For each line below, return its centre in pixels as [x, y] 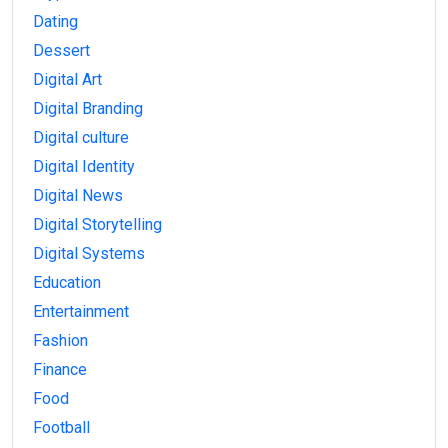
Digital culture [81, 138]
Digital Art [67, 80]
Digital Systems [89, 254]
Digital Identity [84, 167]
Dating [55, 22]
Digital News [78, 196]
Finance [60, 370]
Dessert [61, 51]
